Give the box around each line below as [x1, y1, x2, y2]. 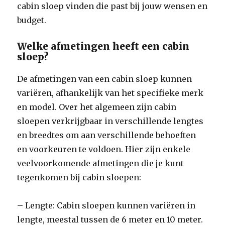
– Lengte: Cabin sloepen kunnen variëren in [17, 200, 196, 210]
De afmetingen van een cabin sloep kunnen [17, 74, 192, 84]
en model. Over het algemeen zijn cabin [17, 102, 177, 112]
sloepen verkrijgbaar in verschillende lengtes [17, 116, 204, 126]
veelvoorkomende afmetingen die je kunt [17, 158, 184, 168]
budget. [17, 15, 47, 25]
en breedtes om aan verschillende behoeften [17, 130, 196, 140]
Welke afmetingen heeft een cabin [17, 40, 190, 52]
